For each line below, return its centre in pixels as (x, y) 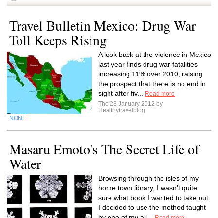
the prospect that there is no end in (152, 84)
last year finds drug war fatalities (148, 64)
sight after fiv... (122, 93)
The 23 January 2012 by (132, 104)
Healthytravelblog (122, 110)
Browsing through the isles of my (148, 178)
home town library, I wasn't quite (148, 188)
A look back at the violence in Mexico (155, 54)
